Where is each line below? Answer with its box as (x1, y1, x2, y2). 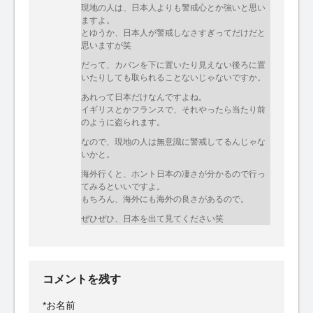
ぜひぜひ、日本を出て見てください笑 (81, 213, 224, 224)
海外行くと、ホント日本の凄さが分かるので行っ (81, 168, 265, 179)
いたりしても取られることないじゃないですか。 (81, 72, 265, 82)
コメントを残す (43, 272, 121, 285)
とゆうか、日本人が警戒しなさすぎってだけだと (81, 27, 265, 38)
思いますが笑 (81, 40, 131, 50)
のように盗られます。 (81, 117, 165, 127)
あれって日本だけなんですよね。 (81, 92, 207, 102)
